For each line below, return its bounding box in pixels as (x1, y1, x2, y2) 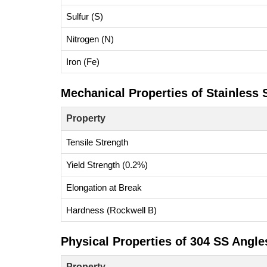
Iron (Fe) (66, 57, 100, 67)
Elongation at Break (66, 182, 142, 193)
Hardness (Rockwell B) (66, 205, 157, 215)
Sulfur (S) (66, 11, 103, 21)
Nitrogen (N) (66, 34, 114, 44)
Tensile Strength (66, 137, 128, 147)
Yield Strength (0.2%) (66, 160, 148, 170)
